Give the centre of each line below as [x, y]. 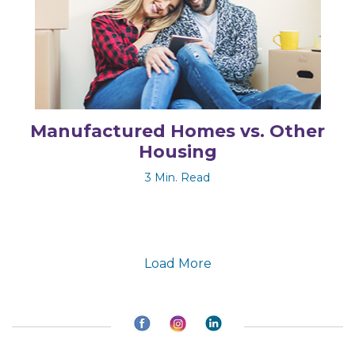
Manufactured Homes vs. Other [177, 131]
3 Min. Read [177, 177]
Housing [177, 151]
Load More [177, 263]
